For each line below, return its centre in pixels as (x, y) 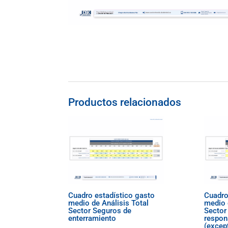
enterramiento (92, 219)
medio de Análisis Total (109, 203)
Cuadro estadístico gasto (112, 196)
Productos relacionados (125, 102)
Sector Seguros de (100, 211)
